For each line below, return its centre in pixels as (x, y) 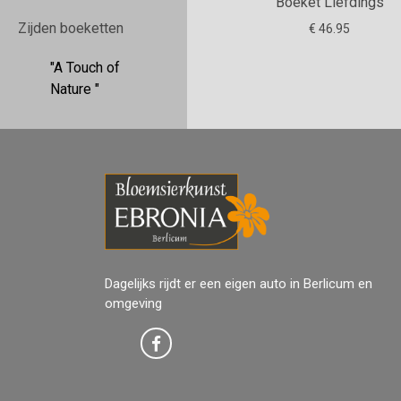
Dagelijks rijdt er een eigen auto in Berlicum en (239, 284)
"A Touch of (85, 68)
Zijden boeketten (71, 28)
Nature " (75, 89)
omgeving (133, 303)
